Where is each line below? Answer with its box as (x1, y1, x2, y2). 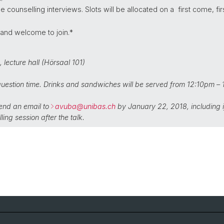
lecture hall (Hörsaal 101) (4, 58, 85, 66)
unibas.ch (83, 102, 115, 110)
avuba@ (55, 102, 83, 110)
